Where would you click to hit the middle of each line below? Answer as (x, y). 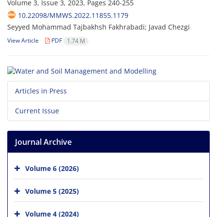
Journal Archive (43, 142)
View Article (23, 41)
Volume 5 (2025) (52, 191)
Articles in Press (41, 91)
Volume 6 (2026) (52, 168)
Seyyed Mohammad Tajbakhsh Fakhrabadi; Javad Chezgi (99, 27)
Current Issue (37, 110)
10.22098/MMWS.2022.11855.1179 (73, 15)
